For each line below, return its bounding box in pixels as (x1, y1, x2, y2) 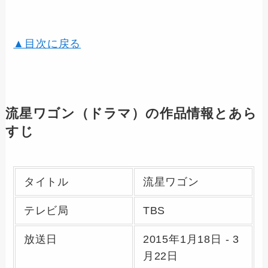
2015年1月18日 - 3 (142, 233, 240, 246)
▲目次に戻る (13, 38, 81, 50)
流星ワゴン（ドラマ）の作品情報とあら (5, 106, 257, 121)
